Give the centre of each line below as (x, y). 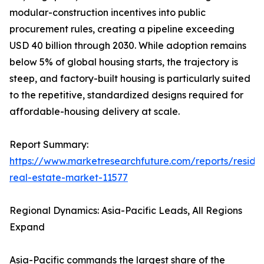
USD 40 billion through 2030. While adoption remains (128, 46)
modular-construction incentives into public (108, 13)
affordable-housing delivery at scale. (95, 112)
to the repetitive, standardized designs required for (126, 95)
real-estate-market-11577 (69, 178)
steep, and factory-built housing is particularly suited (130, 79)
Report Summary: (49, 145)
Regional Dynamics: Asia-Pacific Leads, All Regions (126, 211)
